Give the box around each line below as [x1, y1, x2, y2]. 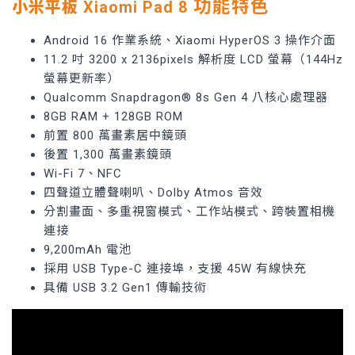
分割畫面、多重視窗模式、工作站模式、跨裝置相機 [44, 204, 335, 219]
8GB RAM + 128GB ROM [44, 109, 183, 124]
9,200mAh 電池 [44, 242, 132, 258]
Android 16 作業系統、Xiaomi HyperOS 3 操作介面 [44, 33, 336, 48]
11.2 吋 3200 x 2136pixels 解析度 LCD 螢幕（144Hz [44, 52, 343, 67]
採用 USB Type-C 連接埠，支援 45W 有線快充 [44, 261, 307, 277]
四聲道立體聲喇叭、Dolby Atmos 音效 [44, 185, 263, 200]
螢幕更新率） [44, 71, 120, 86]
